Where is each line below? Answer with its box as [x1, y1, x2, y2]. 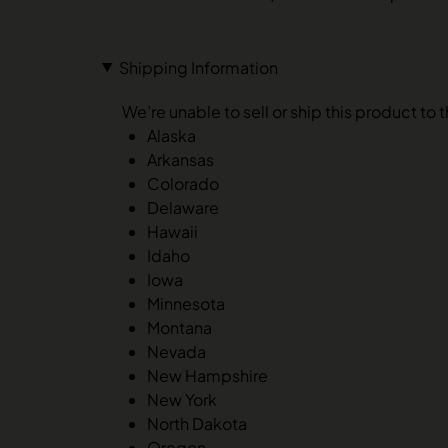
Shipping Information [118, 56, 278, 78]
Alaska [147, 124, 196, 146]
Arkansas [147, 148, 214, 170]
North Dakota [147, 412, 247, 434]
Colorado [147, 172, 219, 194]
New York [147, 388, 217, 410]
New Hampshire [147, 364, 268, 386]
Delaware [147, 196, 219, 218]
